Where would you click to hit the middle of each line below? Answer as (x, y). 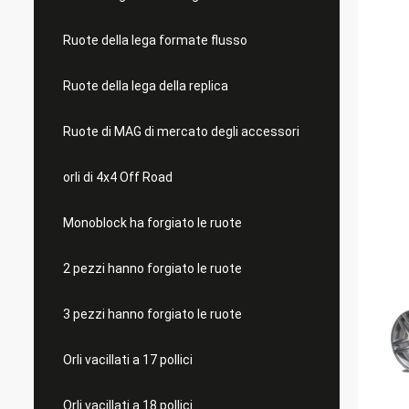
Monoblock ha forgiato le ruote (152, 223)
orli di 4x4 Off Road (118, 177)
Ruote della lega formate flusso (155, 40)
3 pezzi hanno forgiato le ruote (152, 314)
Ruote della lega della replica (146, 86)
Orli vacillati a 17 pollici (128, 360)
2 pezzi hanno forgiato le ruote (152, 268)
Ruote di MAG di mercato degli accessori (181, 131)
